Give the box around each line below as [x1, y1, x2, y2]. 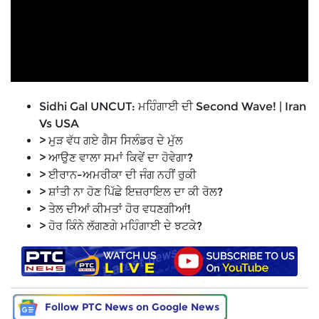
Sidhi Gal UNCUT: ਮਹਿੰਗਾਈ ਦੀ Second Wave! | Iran [39, 100, 306, 113]
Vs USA [39, 117, 79, 130]
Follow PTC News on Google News [45, 300, 219, 313]
